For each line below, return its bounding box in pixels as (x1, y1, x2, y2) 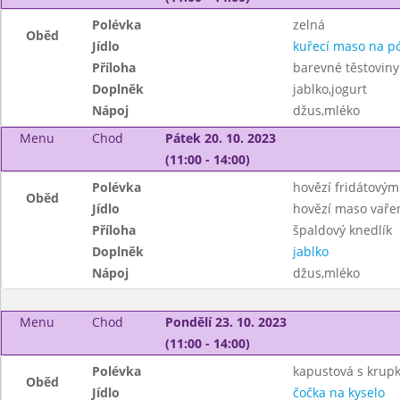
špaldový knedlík (292, 221, 392, 238)
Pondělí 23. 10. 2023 (164, 313, 287, 330)
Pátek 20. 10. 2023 (164, 129, 276, 146)
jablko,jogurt (292, 80, 367, 97)
